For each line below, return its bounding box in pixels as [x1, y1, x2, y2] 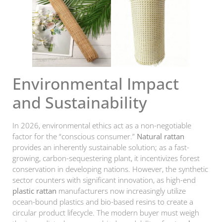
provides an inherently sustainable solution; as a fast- [12, 142, 189, 153]
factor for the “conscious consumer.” [12, 131, 137, 142]
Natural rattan [137, 131, 184, 142]
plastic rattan [12, 186, 56, 196]
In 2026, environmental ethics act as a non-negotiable [12, 120, 191, 131]
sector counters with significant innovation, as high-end [12, 175, 196, 185]
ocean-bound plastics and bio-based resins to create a [12, 197, 193, 207]
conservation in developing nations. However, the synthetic [12, 164, 208, 174]
